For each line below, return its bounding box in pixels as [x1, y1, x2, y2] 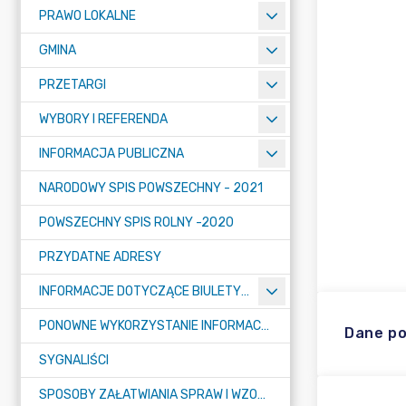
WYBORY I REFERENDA [39, 111, 168, 127]
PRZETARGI [39, 77, 106, 92]
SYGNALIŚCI [39, 353, 109, 368]
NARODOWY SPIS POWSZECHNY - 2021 [39, 180, 263, 196]
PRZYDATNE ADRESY [39, 249, 161, 265]
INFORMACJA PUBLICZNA [39, 146, 184, 161]
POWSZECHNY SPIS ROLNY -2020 [39, 215, 234, 230]
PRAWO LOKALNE [39, 8, 136, 24]
